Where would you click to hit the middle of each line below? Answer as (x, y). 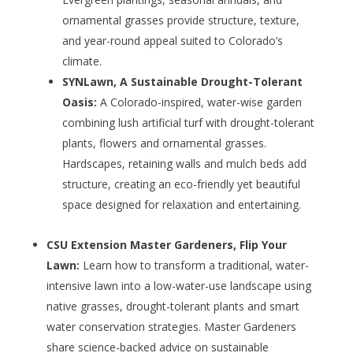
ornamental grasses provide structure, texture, (180, 20)
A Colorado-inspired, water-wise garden (199, 102)
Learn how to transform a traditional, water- (195, 266)
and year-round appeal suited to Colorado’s (172, 41)
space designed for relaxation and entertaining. (181, 205)
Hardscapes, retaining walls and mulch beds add (184, 164)
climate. (82, 61)
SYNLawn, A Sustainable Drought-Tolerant (182, 82)
